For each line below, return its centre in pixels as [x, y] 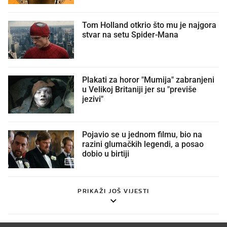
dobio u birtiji [106, 154]
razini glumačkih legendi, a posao [143, 145]
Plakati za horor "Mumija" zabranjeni [148, 80]
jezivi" [93, 100]
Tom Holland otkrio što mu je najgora [149, 26]
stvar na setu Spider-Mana [130, 35]
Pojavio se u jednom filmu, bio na [142, 135]
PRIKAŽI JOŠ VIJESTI [113, 191]
